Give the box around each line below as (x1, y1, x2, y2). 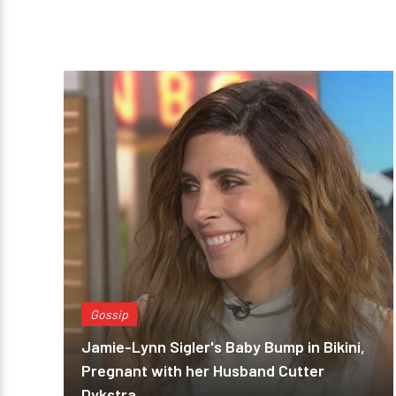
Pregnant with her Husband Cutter (81, 361, 324, 380)
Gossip (90, 307, 128, 322)
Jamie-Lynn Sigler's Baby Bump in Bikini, (81, 337, 365, 356)
